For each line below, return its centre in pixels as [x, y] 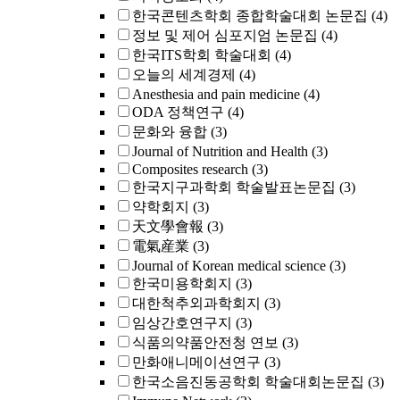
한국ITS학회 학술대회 [202, 55]
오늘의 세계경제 [184, 75]
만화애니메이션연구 [196, 362]
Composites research [190, 169]
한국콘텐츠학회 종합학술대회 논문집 [250, 16]
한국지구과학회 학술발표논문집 [234, 187]
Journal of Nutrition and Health [220, 151]
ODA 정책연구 [178, 112]
